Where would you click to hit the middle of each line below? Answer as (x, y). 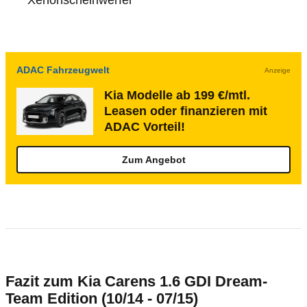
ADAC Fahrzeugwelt (63, 70)
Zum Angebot (153, 160)
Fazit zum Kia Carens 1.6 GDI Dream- (136, 281)
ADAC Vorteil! (145, 127)
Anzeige (278, 70)
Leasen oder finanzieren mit (186, 111)
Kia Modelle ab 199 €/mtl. (177, 95)
